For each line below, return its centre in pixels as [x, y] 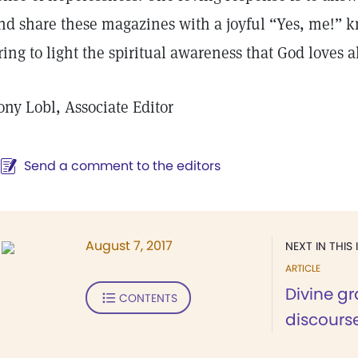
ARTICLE [303, 268]
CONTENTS [148, 298]
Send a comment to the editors [122, 166]
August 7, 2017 [129, 246]
